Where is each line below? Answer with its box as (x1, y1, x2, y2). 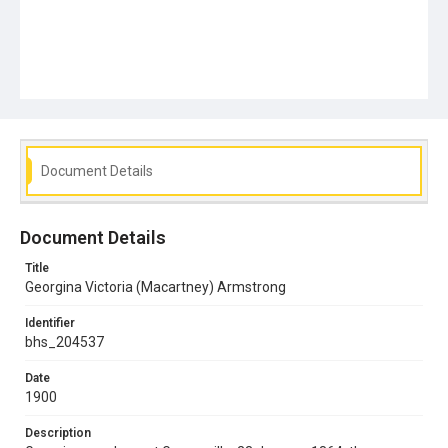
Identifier (25, 315, 75, 330)
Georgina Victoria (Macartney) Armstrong (25, 278, 286, 295)
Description (25, 425, 91, 440)
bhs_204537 (25, 333, 104, 350)
